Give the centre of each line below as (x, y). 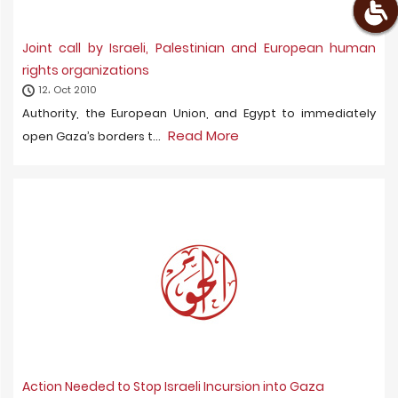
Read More (203, 135)
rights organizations (86, 70)
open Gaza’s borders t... (93, 136)
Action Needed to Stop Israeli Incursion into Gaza (173, 386)
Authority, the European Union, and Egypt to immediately (199, 113)
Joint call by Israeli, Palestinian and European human (199, 48)
